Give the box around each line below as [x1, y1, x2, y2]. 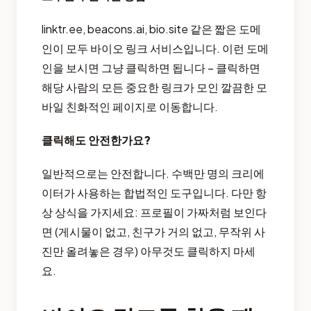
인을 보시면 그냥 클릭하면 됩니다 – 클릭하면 [42, 60, 260, 76]
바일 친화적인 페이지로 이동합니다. [42, 99, 218, 115]
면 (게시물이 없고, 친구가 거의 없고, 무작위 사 [42, 224, 265, 239]
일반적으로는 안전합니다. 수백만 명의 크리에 [42, 166, 264, 181]
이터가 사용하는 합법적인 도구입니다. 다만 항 [42, 185, 267, 201]
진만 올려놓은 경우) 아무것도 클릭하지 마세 [42, 244, 255, 259]
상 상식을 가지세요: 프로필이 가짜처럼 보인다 [42, 205, 267, 220]
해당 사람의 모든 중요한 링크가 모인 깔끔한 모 [42, 80, 267, 95]
